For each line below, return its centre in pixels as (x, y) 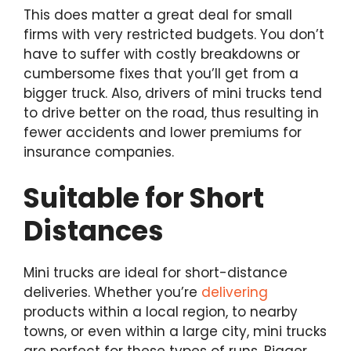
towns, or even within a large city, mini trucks (175, 332)
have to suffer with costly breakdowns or (162, 54)
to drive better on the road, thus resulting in (171, 112)
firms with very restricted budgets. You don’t (174, 34)
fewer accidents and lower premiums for (163, 132)
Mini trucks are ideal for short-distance (156, 273)
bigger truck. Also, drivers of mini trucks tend (173, 93)
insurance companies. (99, 152)
